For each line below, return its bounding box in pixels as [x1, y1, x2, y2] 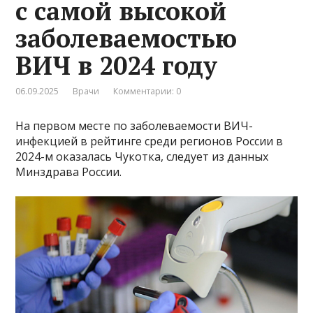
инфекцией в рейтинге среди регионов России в [15, 133, 284, 149]
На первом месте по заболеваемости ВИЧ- [15, 117, 254, 133]
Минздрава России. [15, 163, 122, 180]
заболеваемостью [15, 21, 238, 54]
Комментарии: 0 [113, 85, 182, 97]
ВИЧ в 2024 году [15, 48, 218, 82]
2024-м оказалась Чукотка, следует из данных [15, 148, 269, 164]
